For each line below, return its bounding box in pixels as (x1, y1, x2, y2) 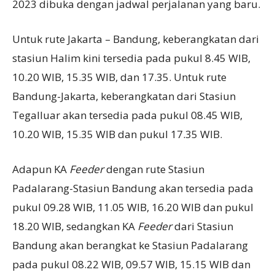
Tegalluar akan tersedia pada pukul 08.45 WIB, (12, 107, 242, 122)
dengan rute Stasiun (106, 161, 204, 176)
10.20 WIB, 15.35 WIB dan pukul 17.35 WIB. (12, 126, 222, 141)
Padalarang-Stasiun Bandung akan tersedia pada (12, 180, 254, 195)
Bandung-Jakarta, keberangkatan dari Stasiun (12, 88, 236, 103)
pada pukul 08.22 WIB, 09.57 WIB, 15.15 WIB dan (12, 257, 250, 271)
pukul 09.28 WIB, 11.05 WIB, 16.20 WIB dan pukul (12, 199, 254, 214)
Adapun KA (12, 161, 69, 176)
